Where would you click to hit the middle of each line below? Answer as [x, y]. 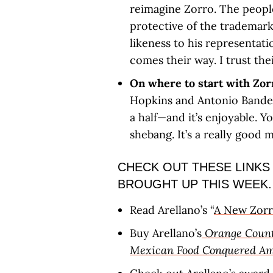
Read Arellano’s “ [172, 210]
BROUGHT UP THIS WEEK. [195, 184]
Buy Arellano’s [166, 233]
